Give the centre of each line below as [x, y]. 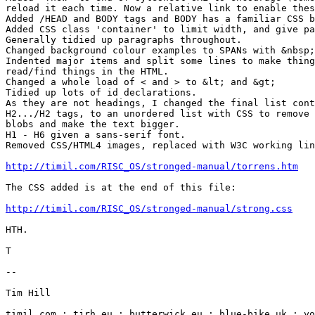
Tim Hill [28, 292]
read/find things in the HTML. [87, 71]
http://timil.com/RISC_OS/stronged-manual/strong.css [149, 208]
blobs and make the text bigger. [93, 124]
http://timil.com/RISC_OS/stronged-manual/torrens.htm [152, 166]
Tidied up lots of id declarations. [101, 92]
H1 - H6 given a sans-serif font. [96, 134]
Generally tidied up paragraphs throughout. [124, 39]
